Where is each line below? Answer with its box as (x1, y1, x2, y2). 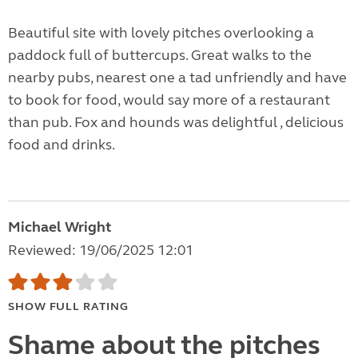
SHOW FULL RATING (8, 300, 129, 314)
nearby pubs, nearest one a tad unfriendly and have (8, 69, 347, 87)
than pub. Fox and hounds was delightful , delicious (8, 113, 344, 132)
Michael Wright (8, 218, 111, 237)
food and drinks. (8, 136, 115, 154)
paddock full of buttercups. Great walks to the (8, 46, 312, 65)
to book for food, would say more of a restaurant (8, 91, 330, 109)
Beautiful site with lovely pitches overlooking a (8, 24, 314, 42)
